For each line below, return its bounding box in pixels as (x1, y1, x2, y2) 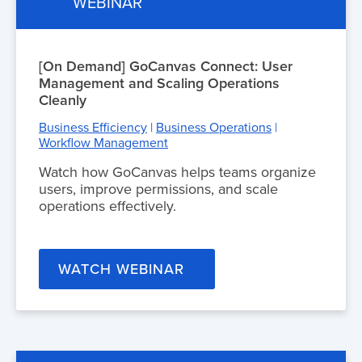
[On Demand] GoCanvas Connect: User (39, 57, 293, 75)
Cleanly (39, 90, 86, 109)
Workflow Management (39, 134, 168, 151)
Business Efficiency (39, 119, 147, 136)
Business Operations (156, 119, 271, 136)
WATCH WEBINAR (58, 260, 184, 279)
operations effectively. (39, 196, 176, 215)
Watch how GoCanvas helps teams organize (39, 162, 316, 181)
